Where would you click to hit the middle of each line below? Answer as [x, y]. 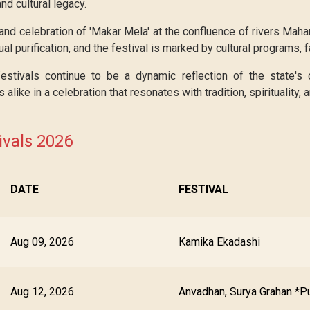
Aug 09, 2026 [42, 242]
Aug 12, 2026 [42, 292]
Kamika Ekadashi [219, 242]
